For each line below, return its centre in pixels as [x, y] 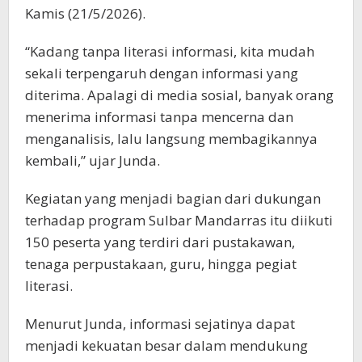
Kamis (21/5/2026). [85, 14]
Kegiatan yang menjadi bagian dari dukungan [173, 199]
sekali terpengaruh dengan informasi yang [162, 74]
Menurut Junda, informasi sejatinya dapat [160, 324]
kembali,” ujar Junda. [93, 161]
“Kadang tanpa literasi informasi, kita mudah [170, 52]
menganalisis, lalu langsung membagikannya [171, 139]
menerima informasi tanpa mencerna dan [159, 117]
